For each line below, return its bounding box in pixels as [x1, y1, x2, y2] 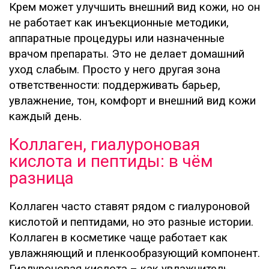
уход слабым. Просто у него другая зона [9, 63, 220, 77]
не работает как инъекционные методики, [9, 16, 229, 30]
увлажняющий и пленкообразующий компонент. [9, 247, 260, 261]
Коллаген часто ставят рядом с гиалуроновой [9, 200, 250, 214]
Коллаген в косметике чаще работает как [9, 231, 228, 245]
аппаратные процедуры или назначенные [9, 32, 225, 46]
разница [9, 168, 74, 189]
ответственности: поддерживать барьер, [9, 79, 220, 92]
